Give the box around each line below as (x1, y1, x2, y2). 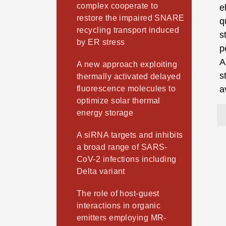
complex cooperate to (77, 2, 158, 11)
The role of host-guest (77, 189, 159, 198)
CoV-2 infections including (77, 155, 177, 164)
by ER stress (77, 38, 125, 47)
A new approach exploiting (77, 60, 178, 69)
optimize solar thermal (77, 96, 160, 105)
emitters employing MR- (77, 213, 166, 222)
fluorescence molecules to (77, 84, 176, 93)
